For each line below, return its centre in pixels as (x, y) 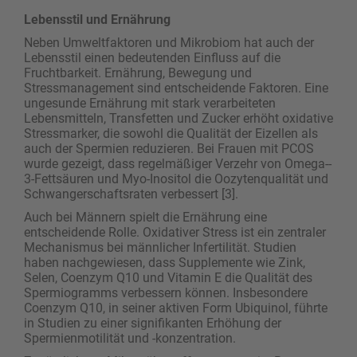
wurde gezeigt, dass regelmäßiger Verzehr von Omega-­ (178, 163)
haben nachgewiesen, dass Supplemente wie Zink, (165, 262)
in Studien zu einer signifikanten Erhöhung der (153, 323)
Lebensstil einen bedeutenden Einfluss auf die (152, 57)
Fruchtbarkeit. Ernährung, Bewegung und (138, 73)
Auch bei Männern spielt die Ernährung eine (145, 217)
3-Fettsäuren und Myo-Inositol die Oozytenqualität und (176, 178)
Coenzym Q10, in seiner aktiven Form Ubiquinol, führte (176, 308)
